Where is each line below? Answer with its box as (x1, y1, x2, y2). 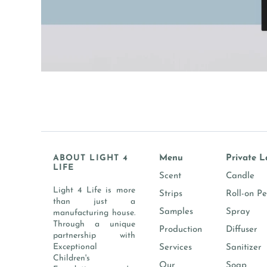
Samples (159, 207, 193, 217)
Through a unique (52, 220, 135, 229)
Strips (159, 190, 182, 199)
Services (159, 243, 192, 253)
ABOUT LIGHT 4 (52, 154, 129, 163)
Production (159, 225, 202, 235)
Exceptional (52, 243, 97, 252)
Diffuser (225, 225, 257, 235)
